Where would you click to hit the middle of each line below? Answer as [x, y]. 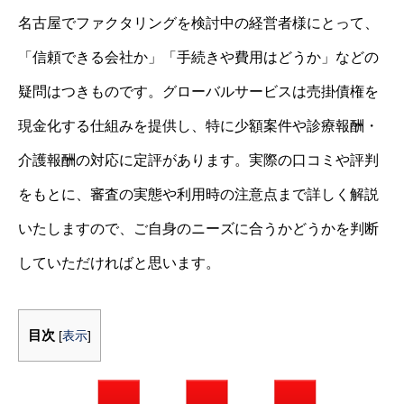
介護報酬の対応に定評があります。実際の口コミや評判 [198, 160]
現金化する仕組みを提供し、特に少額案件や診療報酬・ [198, 126]
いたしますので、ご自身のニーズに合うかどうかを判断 [198, 229]
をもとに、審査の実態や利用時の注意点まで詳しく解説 [198, 194]
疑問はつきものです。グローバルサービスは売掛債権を [198, 92]
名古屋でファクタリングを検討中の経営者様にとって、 [198, 23]
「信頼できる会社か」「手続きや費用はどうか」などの [198, 57]
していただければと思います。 [119, 263]
